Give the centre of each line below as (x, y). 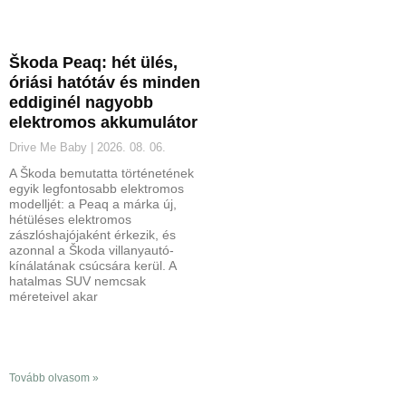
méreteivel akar (53, 297)
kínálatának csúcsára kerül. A (92, 266)
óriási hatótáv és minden (105, 83)
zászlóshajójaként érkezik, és (92, 235)
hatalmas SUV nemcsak (77, 281)
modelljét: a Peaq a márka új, (93, 204)
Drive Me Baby (50, 148)
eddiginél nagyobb (81, 103)
